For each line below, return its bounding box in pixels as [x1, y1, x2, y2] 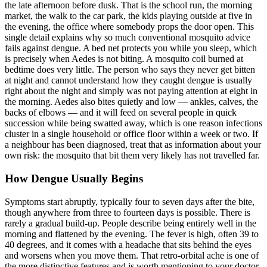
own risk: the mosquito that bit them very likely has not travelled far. [5, 150, 260, 161]
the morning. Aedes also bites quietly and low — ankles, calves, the [5, 97, 258, 107]
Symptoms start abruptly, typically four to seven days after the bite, [5, 196, 254, 207]
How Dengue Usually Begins [5, 172, 143, 185]
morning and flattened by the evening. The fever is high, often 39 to [5, 228, 259, 239]
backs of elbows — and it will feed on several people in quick [5, 107, 237, 118]
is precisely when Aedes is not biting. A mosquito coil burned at [5, 54, 243, 64]
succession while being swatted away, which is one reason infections [5, 118, 262, 129]
